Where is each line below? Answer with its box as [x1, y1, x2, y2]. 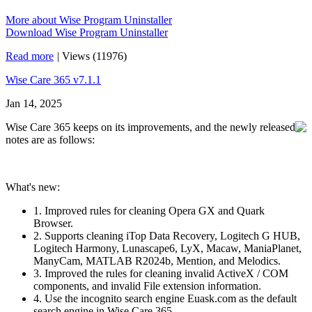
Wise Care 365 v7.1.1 [6, 74, 101, 86]
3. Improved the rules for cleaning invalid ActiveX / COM [33, 267, 288, 279]
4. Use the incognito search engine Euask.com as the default [33, 292, 297, 304]
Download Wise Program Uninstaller [6, 26, 168, 38]
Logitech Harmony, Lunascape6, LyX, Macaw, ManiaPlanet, [33, 242, 302, 254]
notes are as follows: [6, 134, 95, 146]
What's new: [6, 181, 60, 193]
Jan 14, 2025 [6, 97, 62, 109]
